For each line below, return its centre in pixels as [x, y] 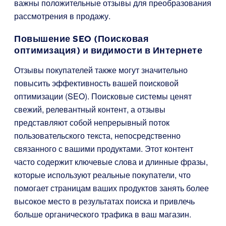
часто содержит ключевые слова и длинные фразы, [111, 162]
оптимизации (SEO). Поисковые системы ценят [103, 96]
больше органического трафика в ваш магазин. [103, 214]
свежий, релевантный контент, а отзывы [90, 109]
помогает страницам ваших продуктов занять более [111, 188]
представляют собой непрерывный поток [92, 122]
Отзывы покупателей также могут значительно [101, 70]
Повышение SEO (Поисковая [81, 39]
